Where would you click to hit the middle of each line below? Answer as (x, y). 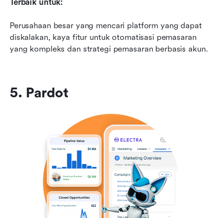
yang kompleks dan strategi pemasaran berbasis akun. (109, 49)
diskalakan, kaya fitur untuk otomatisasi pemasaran (103, 37)
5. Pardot (39, 93)
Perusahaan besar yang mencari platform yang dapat (106, 25)
